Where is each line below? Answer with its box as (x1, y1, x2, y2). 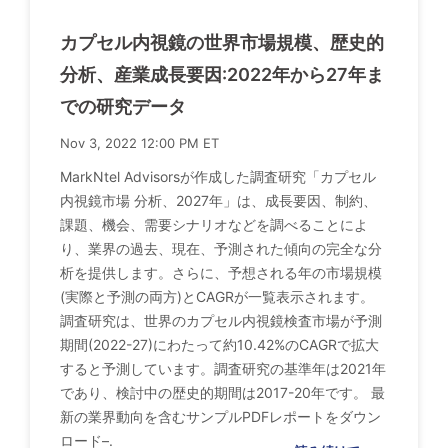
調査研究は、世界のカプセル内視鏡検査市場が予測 (60, 311, 382, 329)
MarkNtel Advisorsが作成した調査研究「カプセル (60, 167, 376, 185)
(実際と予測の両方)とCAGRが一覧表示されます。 (60, 287, 374, 305)
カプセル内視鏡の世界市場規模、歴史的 (60, 31, 384, 53)
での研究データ (60, 95, 186, 117)
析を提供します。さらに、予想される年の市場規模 (60, 263, 382, 281)
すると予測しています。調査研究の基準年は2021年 (60, 359, 386, 377)
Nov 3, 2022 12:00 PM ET (60, 134, 219, 151)
